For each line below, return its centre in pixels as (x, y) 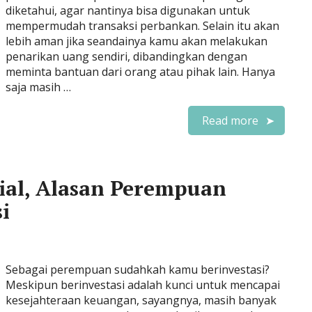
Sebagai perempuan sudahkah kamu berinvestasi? (138, 270)
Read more (230, 120)
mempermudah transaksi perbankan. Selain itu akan (142, 26)
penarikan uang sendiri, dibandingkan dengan (126, 56)
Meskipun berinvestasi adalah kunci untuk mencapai (143, 285)
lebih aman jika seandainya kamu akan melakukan (136, 41)
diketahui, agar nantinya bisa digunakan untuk (128, 10)
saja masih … (38, 87)
